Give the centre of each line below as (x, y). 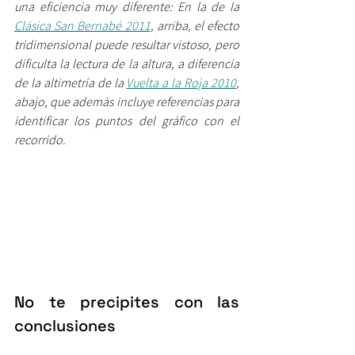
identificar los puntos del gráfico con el (127, 120)
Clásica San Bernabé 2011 (82, 25)
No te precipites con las (127, 302)
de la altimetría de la (71, 82)
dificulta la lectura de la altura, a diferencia (127, 63)
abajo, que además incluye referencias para (127, 101)
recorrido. (40, 139)
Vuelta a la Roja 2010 (181, 82)
